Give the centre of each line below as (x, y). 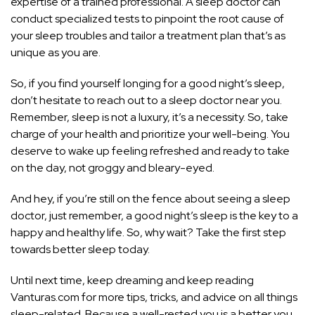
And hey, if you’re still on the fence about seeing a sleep (150, 199)
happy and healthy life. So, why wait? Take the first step (148, 233)
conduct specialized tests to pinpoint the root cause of (147, 19)
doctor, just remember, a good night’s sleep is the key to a (154, 216)
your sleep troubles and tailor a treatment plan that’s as (148, 36)
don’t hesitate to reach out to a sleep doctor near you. (146, 101)
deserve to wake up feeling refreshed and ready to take (150, 151)
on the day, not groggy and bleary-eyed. (112, 168)
